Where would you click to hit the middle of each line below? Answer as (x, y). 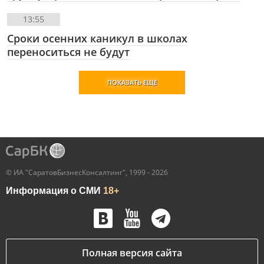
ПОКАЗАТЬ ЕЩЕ (132, 82)
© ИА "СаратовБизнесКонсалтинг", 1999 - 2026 (87, 172)
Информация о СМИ (55, 190)
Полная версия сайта (132, 253)
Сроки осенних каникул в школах (97, 38)
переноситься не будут (68, 52)
